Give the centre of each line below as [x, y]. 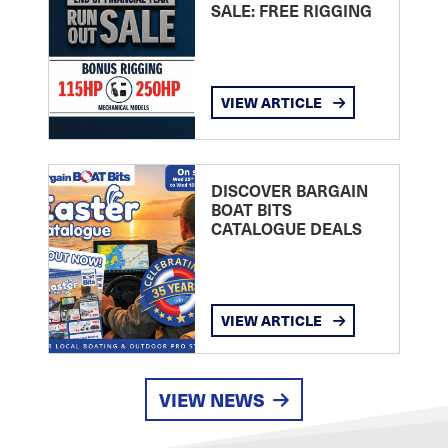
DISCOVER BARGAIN [289, 189]
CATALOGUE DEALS [286, 227]
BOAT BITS [251, 208]
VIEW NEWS [212, 399]
